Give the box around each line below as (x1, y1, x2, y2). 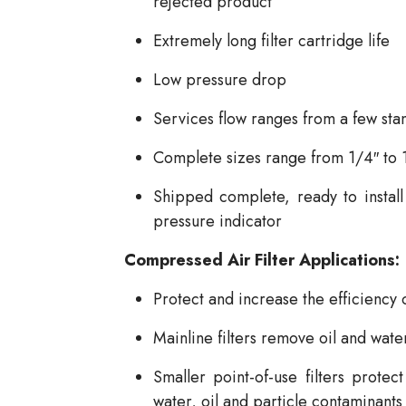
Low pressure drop (153, 68, 286, 92)
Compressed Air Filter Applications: (124, 248, 400, 273)
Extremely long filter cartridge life (153, 29, 390, 53)
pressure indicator (153, 209, 282, 234)
